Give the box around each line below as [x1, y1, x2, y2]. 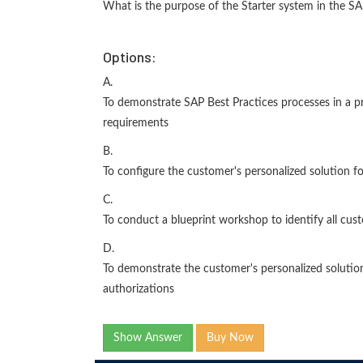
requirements [103, 117, 169, 129]
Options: [103, 48, 156, 66]
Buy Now [207, 332, 254, 344]
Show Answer [113, 332, 182, 344]
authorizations [103, 284, 174, 295]
